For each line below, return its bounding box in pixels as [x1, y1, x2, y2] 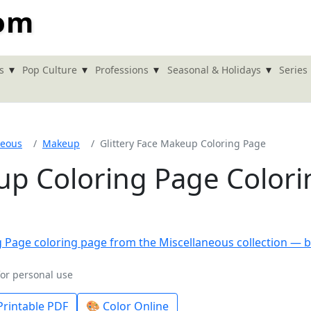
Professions [95, 63, 149, 76]
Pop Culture [22, 63, 77, 76]
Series [278, 63, 308, 76]
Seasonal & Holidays [167, 63, 261, 76]
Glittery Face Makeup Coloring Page [100, 137, 266, 151]
